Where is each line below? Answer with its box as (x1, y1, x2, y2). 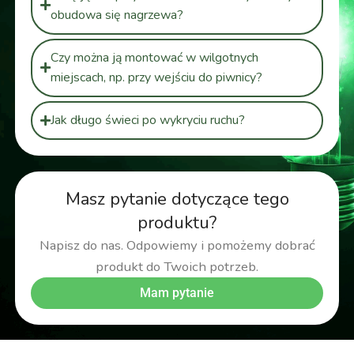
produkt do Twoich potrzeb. (96, 257, 258, 276)
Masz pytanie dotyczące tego (65, 186, 289, 211)
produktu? (137, 210, 217, 235)
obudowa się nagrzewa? (50, 6, 183, 24)
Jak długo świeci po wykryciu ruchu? (50, 111, 245, 129)
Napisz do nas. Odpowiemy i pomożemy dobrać (39, 235, 315, 254)
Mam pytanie (140, 284, 214, 300)
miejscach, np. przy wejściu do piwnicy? (50, 68, 262, 86)
